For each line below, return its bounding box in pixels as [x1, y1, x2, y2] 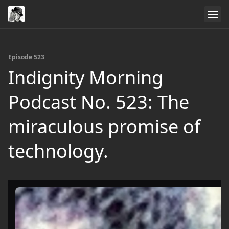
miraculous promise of [8, 114, 200, 139]
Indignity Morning [8, 65, 163, 90]
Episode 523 [8, 53, 44, 61]
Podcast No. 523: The [8, 89, 189, 114]
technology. [8, 139, 108, 164]
